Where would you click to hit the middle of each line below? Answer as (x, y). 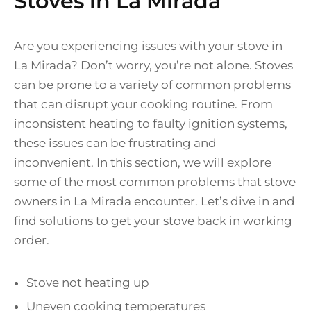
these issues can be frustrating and (115, 143)
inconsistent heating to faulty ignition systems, (151, 124)
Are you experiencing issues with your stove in (148, 46)
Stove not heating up (88, 283)
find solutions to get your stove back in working (153, 221)
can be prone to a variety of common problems (152, 85)
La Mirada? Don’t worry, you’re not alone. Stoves (153, 66)
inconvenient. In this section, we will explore (143, 163)
